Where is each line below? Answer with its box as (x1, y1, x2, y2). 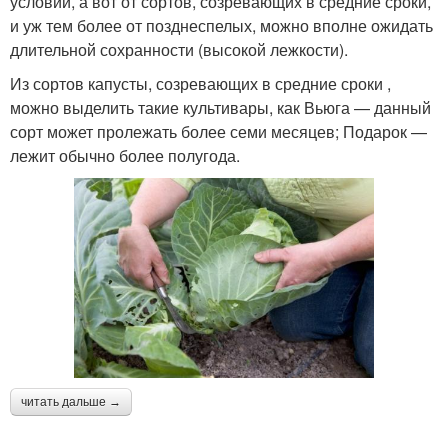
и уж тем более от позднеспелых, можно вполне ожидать (10, 13, 433, 37)
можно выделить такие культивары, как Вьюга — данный (10, 95, 431, 119)
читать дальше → (21, 395, 121, 410)
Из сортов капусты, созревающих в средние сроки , (10, 71, 391, 95)
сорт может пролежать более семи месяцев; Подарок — (10, 119, 427, 143)
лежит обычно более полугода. (10, 143, 240, 167)
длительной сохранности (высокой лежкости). (10, 37, 348, 61)
